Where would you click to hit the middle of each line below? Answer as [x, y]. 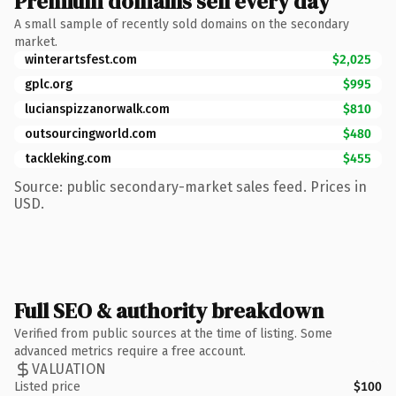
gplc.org [49, 84]
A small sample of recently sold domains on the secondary [182, 24]
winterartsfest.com [81, 59]
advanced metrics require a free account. [130, 351]
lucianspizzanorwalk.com [97, 109]
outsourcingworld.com [91, 133]
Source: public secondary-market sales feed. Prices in [190, 187]
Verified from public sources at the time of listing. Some [173, 333]
